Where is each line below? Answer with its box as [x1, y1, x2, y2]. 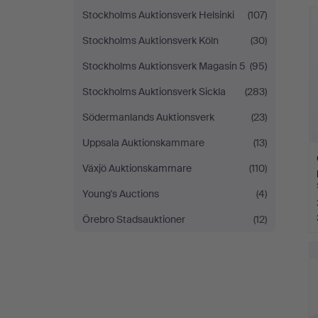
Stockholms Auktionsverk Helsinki [82, 9, 234, 21]
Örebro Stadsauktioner [82, 213, 185, 226]
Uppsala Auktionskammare [82, 136, 204, 149]
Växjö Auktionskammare [82, 162, 192, 175]
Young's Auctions [82, 187, 159, 200]
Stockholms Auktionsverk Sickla [82, 85, 226, 98]
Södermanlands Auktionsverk [82, 111, 214, 124]
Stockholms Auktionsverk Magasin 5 [82, 60, 246, 72]
